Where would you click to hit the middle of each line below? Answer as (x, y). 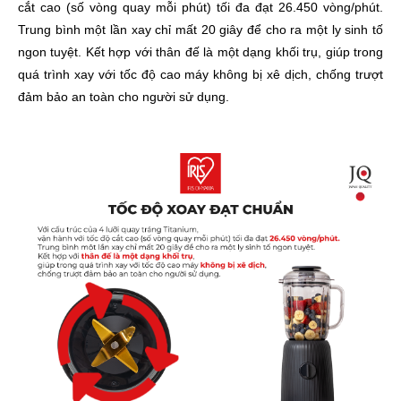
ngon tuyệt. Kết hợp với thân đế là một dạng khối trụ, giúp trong (200, 52)
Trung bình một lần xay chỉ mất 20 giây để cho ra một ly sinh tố (200, 30)
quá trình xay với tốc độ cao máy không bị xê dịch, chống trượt (200, 75)
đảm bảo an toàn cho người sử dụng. (124, 97)
